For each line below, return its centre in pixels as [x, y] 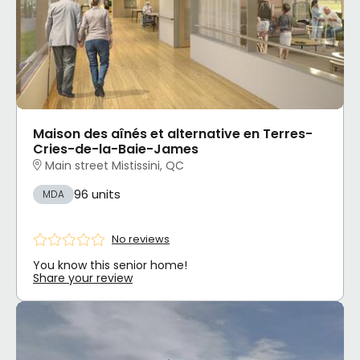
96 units [97, 194]
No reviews [141, 239]
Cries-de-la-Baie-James [116, 149]
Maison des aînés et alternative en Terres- [173, 134]
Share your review [83, 278]
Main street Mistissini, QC [115, 166]
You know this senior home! [110, 265]
